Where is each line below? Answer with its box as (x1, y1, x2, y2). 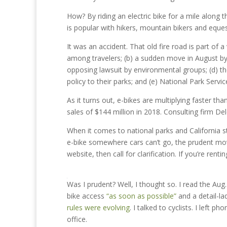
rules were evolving (67, 203, 130, 212)
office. (67, 214, 87, 224)
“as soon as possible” (106, 191, 176, 201)
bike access (67, 191, 106, 201)
